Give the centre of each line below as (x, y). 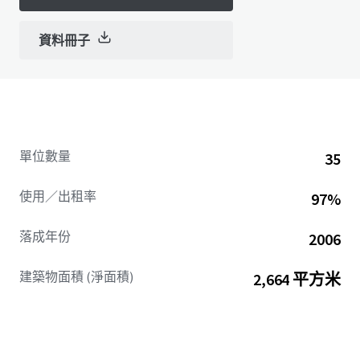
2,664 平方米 (297, 279)
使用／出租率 (58, 196)
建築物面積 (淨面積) (76, 276)
